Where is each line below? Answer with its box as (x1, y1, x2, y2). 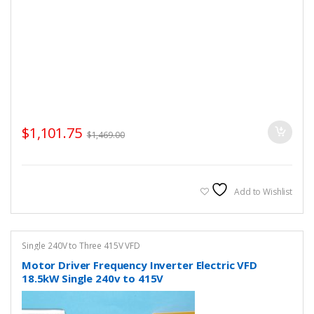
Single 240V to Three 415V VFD (21, 239, 140, 252)
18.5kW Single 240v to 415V (21, 271, 164, 286)
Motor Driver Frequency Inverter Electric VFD (21, 258, 257, 273)
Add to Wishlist (234, 185, 293, 198)
